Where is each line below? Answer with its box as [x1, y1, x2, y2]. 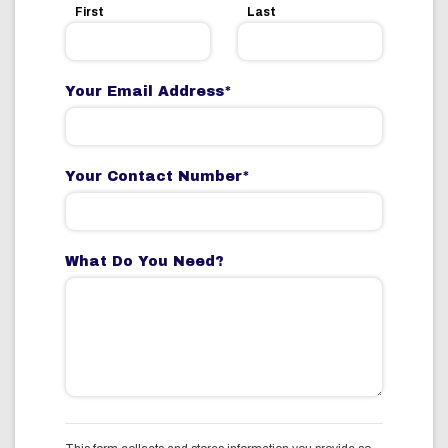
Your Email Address [65, 84, 224, 99]
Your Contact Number [65, 169, 242, 184]
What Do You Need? [65, 254, 224, 269]
